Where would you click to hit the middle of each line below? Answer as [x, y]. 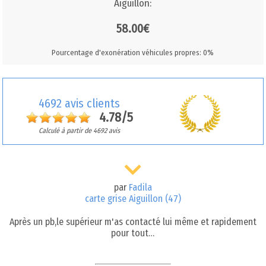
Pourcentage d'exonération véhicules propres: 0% [133, 52]
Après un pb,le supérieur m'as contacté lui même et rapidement [133, 222]
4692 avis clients [80, 103]
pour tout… [133, 233]
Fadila [140, 188]
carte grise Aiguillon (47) [133, 199]
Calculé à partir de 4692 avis [80, 130]
